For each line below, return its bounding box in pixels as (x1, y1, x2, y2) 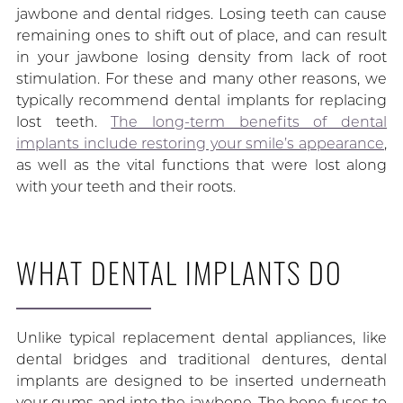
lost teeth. (15, 113, 112, 131)
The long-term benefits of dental (111, 113, 388, 131)
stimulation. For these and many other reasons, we (15, 70, 388, 88)
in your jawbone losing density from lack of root (15, 49, 388, 67)
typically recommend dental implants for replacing (15, 92, 388, 110)
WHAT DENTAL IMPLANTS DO (15, 251, 343, 294)
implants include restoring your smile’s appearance (15, 135, 385, 153)
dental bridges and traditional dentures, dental (15, 351, 388, 369)
